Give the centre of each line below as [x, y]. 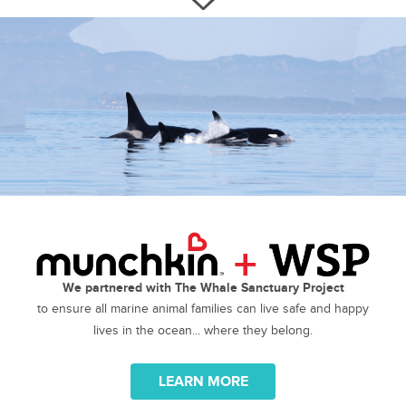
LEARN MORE [203, 382]
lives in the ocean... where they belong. [203, 331]
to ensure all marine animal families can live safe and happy [203, 309]
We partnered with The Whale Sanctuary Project [203, 288]
